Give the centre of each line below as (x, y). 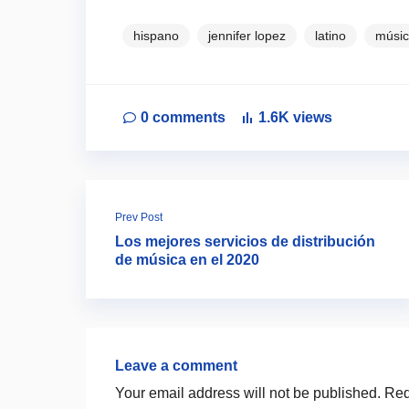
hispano (156, 35)
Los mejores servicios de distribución (245, 241)
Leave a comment (176, 365)
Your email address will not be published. (248, 393)
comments (189, 117)
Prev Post (139, 217)
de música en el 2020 (187, 259)
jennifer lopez (247, 35)
